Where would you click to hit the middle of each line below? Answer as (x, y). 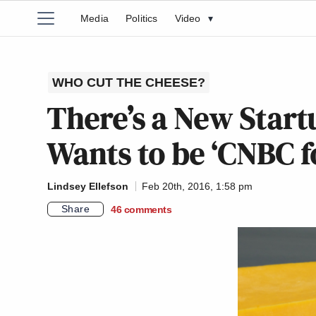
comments (148, 209)
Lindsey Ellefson (88, 186)
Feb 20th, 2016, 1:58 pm (197, 186)
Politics (142, 18)
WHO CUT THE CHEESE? (129, 83)
